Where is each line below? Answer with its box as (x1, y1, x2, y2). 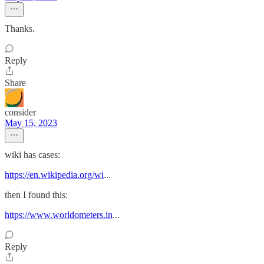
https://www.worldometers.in (5, 210, 113, 220)
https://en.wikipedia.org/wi (5, 170, 104, 180)
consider (5, 107, 36, 117)
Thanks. (5, 24, 35, 34)
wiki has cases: (5, 150, 60, 160)
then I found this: (5, 190, 68, 200)
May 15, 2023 (5, 118, 57, 128)
